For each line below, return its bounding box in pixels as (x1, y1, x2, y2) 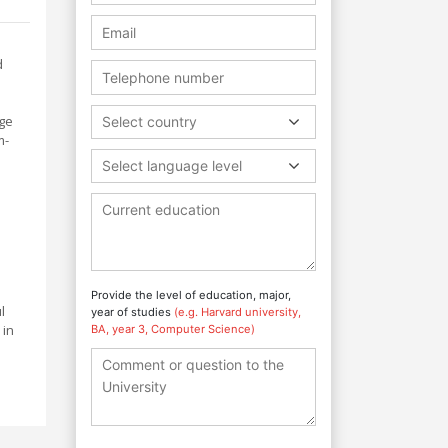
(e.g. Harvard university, (174, 304, 301, 319)
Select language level (102, 156, 242, 174)
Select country (102, 112, 197, 130)
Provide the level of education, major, (91, 287, 291, 302)
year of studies (91, 304, 174, 319)
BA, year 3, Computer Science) (91, 321, 255, 336)
